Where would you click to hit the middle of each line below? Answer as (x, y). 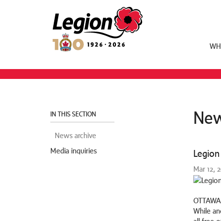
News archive (75, 135)
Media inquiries (74, 150)
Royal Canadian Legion (92, 10)
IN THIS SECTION (74, 114)
